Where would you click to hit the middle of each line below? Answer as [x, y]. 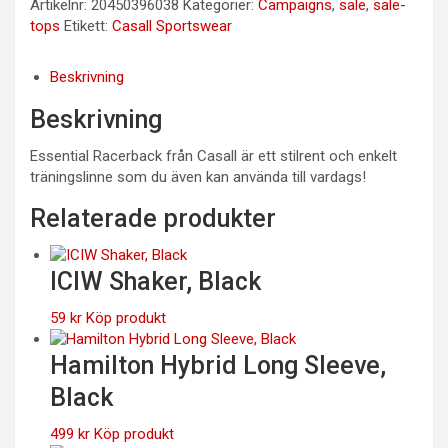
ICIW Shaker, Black [155, 281]
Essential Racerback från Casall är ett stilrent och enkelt [213, 156]
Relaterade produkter [153, 218]
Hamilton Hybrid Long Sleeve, [218, 365]
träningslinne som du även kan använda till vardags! [198, 177]
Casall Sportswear [172, 26]
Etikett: [88, 26]
